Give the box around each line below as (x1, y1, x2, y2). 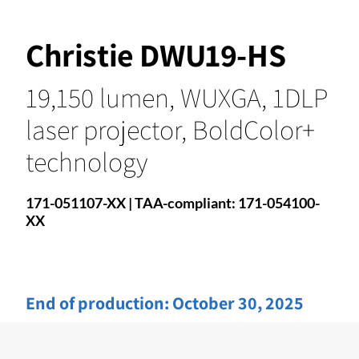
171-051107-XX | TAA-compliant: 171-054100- (26, 193, 320, 212)
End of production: (26, 291, 172, 314)
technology (26, 143, 147, 179)
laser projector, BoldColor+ (26, 111, 315, 147)
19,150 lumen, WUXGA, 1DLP (26, 79, 328, 115)
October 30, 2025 (172, 291, 304, 314)
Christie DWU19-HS (26, 33, 286, 75)
